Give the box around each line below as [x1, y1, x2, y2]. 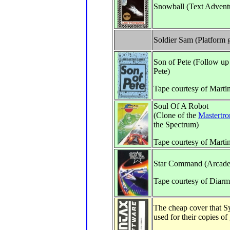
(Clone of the [154, 111, 198, 120]
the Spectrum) [154, 120, 199, 129]
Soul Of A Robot [154, 102, 208, 110]
